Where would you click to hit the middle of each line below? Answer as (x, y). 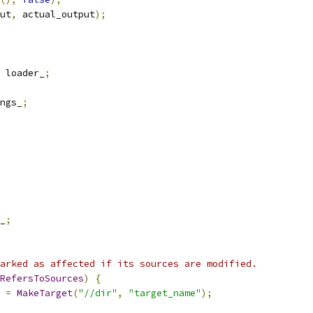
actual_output (56, 14)
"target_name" (165, 293)
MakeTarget (45, 293)
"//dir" (98, 293)
